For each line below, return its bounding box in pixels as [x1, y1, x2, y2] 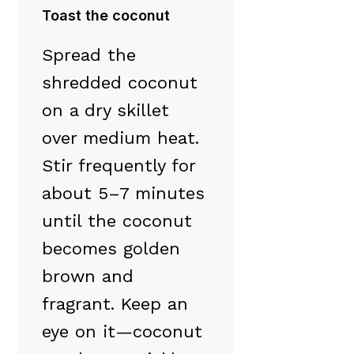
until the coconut [42, 211, 192, 232]
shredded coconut [42, 73, 198, 93]
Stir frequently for [42, 156, 195, 176]
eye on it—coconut [42, 322, 202, 342]
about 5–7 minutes [42, 183, 205, 204]
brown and [42, 266, 134, 287]
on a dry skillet [42, 100, 169, 121]
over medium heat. [42, 128, 199, 149]
